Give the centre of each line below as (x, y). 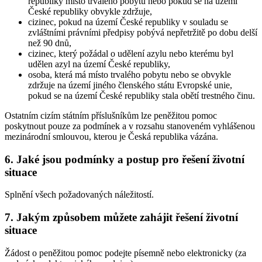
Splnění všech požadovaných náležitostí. (79, 195)
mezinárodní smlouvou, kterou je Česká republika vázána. (111, 136)
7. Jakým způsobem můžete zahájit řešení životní (121, 218)
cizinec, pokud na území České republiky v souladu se (128, 22)
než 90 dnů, (50, 43)
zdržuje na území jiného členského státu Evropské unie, (130, 85)
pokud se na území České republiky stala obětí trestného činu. (142, 95)
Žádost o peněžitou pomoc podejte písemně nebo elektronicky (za (125, 253)
